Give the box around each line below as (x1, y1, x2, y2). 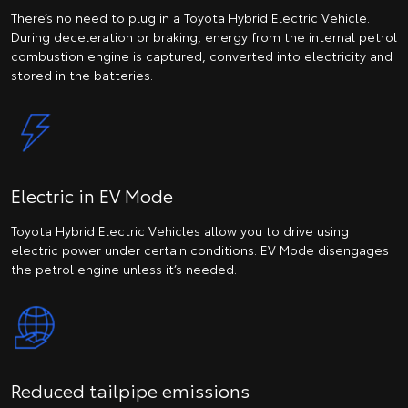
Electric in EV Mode (11, 182, 173, 209)
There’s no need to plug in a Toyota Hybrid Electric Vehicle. (11, 7, 370, 26)
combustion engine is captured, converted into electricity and (11, 46, 393, 65)
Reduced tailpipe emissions (11, 376, 250, 403)
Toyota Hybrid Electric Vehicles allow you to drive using (11, 221, 349, 240)
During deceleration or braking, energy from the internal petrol (11, 26, 397, 46)
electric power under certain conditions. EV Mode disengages (11, 240, 389, 260)
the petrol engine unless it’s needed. (11, 260, 237, 279)
